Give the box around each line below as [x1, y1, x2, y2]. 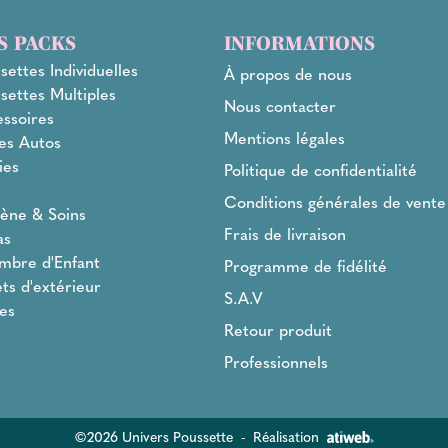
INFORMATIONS [224, 32, 375, 55]
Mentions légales [224, 126, 345, 150]
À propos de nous [224, 62, 352, 86]
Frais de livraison [224, 222, 346, 246]
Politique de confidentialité [224, 158, 417, 182]
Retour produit [224, 318, 332, 342]
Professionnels [224, 350, 328, 374]
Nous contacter [224, 94, 336, 118]
